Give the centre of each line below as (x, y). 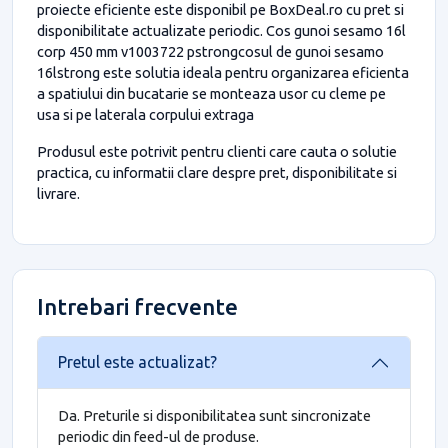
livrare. (58, 193)
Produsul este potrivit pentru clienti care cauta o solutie (217, 151)
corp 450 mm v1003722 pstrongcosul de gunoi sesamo (210, 51)
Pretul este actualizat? (137, 362)
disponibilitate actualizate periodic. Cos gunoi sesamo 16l (221, 30)
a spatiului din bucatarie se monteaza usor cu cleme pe (211, 93)
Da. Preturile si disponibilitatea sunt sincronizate (214, 415)
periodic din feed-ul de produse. (158, 436)
